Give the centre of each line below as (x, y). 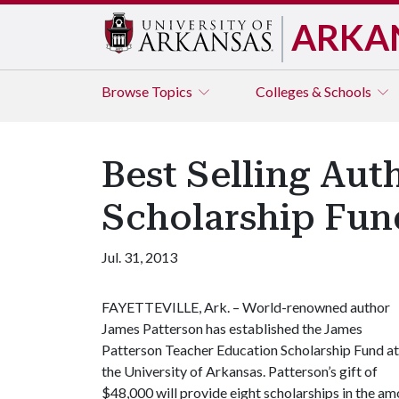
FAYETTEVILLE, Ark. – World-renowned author (246, 307)
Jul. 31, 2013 (139, 257)
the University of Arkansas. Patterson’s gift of (240, 371)
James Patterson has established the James (232, 328)
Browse (126, 91)
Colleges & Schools (315, 91)
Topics (173, 91)
